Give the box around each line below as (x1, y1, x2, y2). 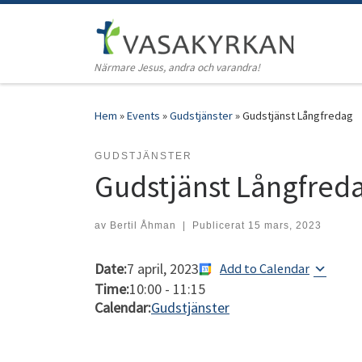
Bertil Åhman (110, 220, 176, 232)
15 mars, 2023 (247, 220, 322, 232)
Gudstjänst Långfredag (242, 108, 353, 124)
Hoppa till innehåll (22, 15, 111, 31)
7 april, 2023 (127, 259, 199, 279)
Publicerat (192, 220, 248, 232)
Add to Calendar (220, 260, 309, 277)
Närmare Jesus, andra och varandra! (94, 61, 261, 75)
